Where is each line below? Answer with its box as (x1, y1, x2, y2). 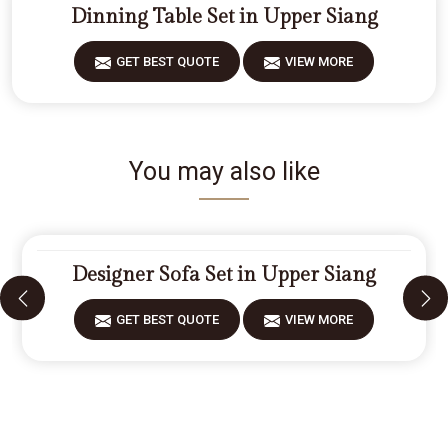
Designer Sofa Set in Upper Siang (72, 263, 376, 287)
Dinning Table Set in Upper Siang (70, 5, 378, 29)
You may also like (128, 157, 320, 186)
